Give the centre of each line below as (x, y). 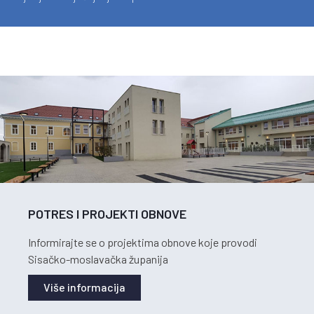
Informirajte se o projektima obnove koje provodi (143, 243)
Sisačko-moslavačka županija (98, 259)
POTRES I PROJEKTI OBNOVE (107, 214)
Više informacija (84, 287)
